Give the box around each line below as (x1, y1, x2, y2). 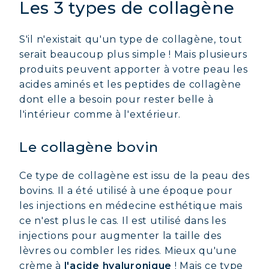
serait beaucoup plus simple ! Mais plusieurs (19, 49, 247, 60)
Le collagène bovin (19, 139, 159, 156)
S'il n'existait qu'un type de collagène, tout (19, 34, 243, 45)
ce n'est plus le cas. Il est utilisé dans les (19, 215, 226, 226)
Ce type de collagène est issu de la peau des (19, 170, 250, 181)
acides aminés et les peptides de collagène (19, 79, 241, 90)
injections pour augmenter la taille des (19, 230, 222, 241)
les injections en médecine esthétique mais (19, 200, 243, 211)
